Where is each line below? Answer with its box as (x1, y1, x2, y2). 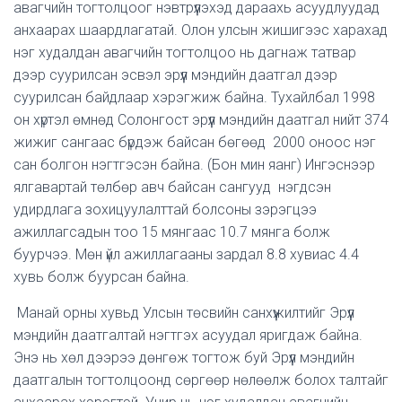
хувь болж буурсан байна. (13, 268, 189, 285)
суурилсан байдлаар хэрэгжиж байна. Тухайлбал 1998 (13, 89, 375, 106)
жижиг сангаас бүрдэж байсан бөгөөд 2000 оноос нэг (13, 134, 376, 151)
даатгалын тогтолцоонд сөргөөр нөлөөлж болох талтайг (13, 371, 389, 389)
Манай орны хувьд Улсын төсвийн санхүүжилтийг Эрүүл (13, 304, 354, 321)
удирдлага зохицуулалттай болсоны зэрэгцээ (13, 201, 317, 218)
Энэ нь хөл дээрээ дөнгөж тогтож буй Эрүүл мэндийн (13, 349, 354, 366)
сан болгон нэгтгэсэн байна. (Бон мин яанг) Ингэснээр (13, 156, 375, 173)
